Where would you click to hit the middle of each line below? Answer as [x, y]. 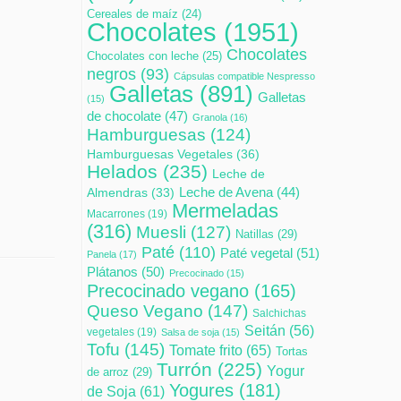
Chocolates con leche [143, 57]
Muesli [161, 233]
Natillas [255, 235]
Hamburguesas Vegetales [160, 154]
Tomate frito [206, 350]
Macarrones [116, 214]
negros [111, 75]
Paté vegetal [256, 253]
